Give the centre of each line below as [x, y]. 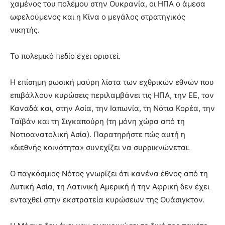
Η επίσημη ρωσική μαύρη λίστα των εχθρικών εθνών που [112, 82]
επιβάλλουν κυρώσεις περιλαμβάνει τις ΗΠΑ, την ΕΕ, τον [112, 95]
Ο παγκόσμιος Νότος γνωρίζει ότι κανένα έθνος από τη [109, 174]
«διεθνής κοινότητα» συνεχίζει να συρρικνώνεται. [100, 147]
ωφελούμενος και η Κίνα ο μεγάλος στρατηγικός [98, 17]
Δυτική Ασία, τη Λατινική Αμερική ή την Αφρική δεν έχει [110, 187]
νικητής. [25, 30]
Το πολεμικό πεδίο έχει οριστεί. [65, 56]
